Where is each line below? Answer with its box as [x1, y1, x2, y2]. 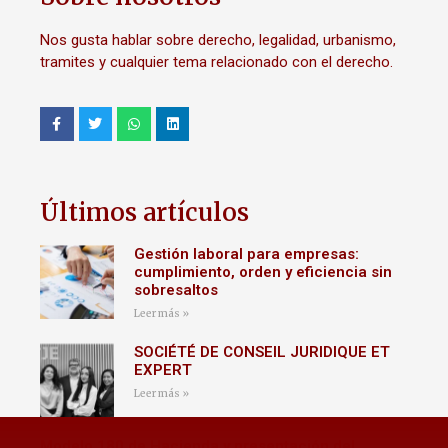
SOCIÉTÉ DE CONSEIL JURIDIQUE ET [133, 342, 390, 361]
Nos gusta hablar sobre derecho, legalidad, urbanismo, [40, 30, 396, 49]
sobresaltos [133, 280, 218, 299]
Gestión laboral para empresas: [133, 244, 359, 263]
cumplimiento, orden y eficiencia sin [133, 262, 392, 281]
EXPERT [133, 360, 196, 379]
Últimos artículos [40, 196, 249, 228]
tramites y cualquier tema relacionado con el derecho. [40, 52, 393, 71]
